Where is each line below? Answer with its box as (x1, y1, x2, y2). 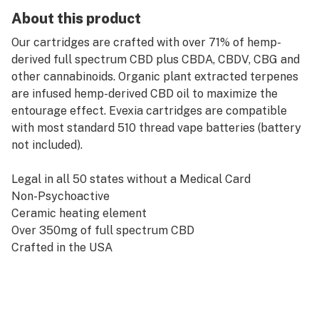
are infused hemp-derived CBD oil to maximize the (11, 87, 278, 100)
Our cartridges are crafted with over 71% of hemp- (11, 36, 281, 49)
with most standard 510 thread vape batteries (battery (11, 121, 301, 135)
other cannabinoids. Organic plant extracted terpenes (11, 70, 298, 83)
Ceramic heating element (11, 206, 147, 220)
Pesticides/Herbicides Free (11, 258, 157, 271)
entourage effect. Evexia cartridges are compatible (11, 104, 287, 117)
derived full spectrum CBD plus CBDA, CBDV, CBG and (11, 53, 300, 66)
